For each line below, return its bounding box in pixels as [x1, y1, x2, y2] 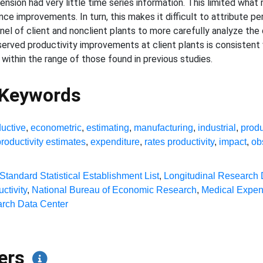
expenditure [90, 137, 140, 147]
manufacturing [134, 123, 194, 133]
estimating [86, 123, 130, 133]
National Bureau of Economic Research [32, 185, 197, 195]
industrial [198, 123, 237, 133]
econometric [31, 123, 82, 133]
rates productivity [144, 137, 215, 147]
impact [219, 137, 247, 147]
